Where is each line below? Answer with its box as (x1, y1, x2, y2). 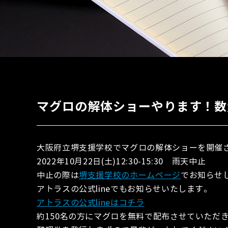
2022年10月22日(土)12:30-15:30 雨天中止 (37, 157, 206, 166)
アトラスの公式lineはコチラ (37, 198, 145, 208)
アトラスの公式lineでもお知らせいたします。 (37, 184, 212, 194)
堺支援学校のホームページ (79, 170, 181, 180)
